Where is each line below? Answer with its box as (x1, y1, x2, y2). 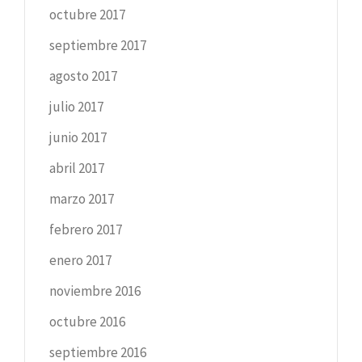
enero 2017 (49, 250, 112, 269)
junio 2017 (49, 128, 107, 146)
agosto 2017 (49, 66, 117, 85)
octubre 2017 (49, 5, 125, 23)
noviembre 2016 (49, 281, 141, 300)
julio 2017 (49, 97, 103, 116)
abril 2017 (49, 158, 104, 177)
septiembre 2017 (49, 36, 146, 54)
